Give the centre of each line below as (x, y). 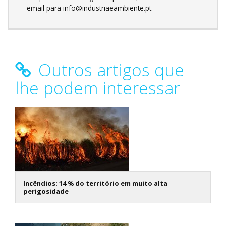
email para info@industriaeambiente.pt (89, 8)
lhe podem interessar (98, 88)
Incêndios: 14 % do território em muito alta (95, 183)
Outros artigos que (109, 69)
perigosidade (46, 191)
